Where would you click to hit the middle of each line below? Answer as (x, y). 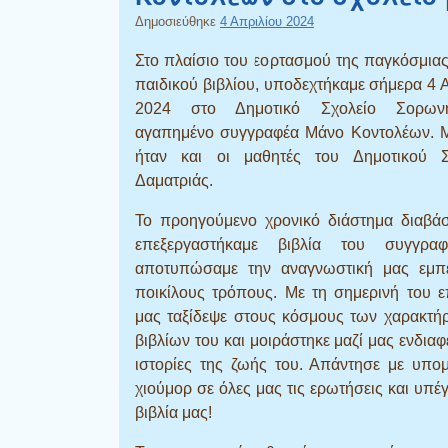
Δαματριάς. (174, 180)
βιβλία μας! (173, 412)
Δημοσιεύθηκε (177, 21)
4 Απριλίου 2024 (267, 21)
